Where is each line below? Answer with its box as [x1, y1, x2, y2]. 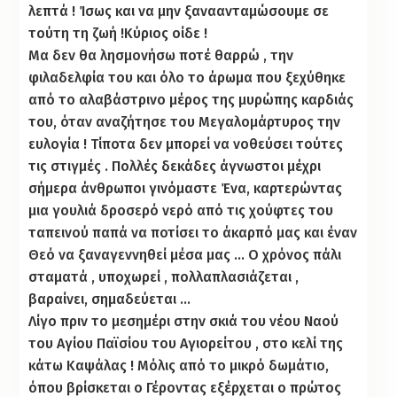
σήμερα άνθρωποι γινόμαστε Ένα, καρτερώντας [28, 179, 343, 197]
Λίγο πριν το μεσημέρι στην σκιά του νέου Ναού [28, 312, 339, 330]
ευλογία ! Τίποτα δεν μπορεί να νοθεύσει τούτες [28, 135, 344, 152]
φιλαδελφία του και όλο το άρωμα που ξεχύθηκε [28, 68, 346, 86]
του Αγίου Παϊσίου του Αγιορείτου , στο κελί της [28, 334, 344, 352]
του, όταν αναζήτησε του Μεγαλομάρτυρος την [28, 113, 341, 130]
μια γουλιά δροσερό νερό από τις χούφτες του [28, 201, 334, 219]
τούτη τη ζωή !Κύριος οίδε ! [28, 24, 208, 42]
